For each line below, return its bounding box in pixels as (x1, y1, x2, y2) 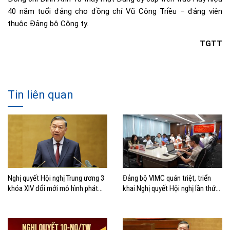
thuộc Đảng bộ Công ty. (8, 19, 88, 29)
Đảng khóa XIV (123, 204, 166, 214)
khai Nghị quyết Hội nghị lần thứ (123, 183, 216, 193)
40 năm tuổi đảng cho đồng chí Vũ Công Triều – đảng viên (8, 7, 222, 16)
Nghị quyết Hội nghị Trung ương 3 (8, 173, 104, 183)
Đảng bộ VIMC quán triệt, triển (123, 173, 211, 183)
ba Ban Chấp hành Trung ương (123, 194, 210, 203)
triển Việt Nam (8, 194, 50, 203)
